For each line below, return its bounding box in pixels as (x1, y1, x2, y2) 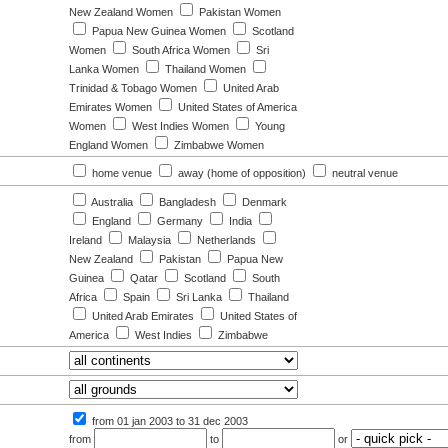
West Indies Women (129, 120, 229, 132)
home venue (89, 167, 152, 179)
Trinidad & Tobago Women (69, 82, 197, 94)
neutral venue (329, 167, 398, 179)
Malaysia (125, 234, 171, 246)
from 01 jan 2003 (92, 415, 176, 427)
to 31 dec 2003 (176, 415, 248, 427)
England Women (69, 139, 148, 151)
